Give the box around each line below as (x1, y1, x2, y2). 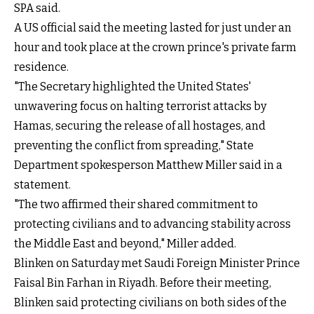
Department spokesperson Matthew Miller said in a (14, 158, 282, 172)
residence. (14, 60, 69, 74)
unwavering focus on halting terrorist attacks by (14, 100, 266, 114)
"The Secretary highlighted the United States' (14, 80, 251, 94)
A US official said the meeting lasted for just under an (14, 21, 292, 35)
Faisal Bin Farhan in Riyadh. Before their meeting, (14, 276, 271, 290)
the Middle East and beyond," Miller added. (14, 237, 236, 251)
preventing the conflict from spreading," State (14, 139, 254, 153)
